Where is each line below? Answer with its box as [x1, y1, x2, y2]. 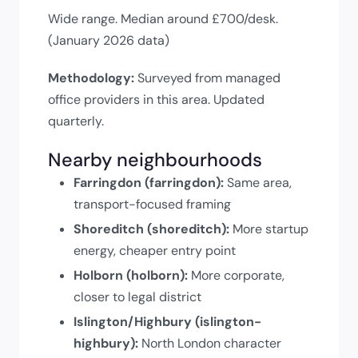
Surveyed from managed [134, 69, 280, 86]
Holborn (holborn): [74, 266, 188, 284]
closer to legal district [74, 288, 201, 305]
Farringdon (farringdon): [74, 173, 224, 191]
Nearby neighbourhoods [48, 147, 262, 172]
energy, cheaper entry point [74, 241, 236, 259]
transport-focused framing [74, 195, 231, 213]
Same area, [224, 173, 292, 191]
